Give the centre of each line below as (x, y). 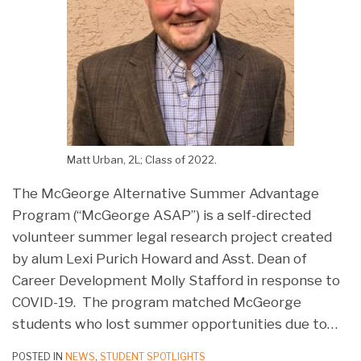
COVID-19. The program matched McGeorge (157, 302)
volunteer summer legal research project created (172, 237)
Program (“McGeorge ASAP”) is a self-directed (162, 215)
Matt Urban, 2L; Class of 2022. (142, 159)
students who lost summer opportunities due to (170, 324)
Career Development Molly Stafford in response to (176, 280)
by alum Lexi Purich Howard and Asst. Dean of (160, 258)
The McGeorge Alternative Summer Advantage (166, 193)
